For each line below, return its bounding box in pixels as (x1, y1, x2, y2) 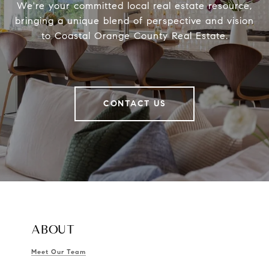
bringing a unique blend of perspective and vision (15, 14, 254, 26)
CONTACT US (103, 98, 166, 109)
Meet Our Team (31, 247, 86, 256)
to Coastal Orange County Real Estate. (41, 29, 228, 41)
